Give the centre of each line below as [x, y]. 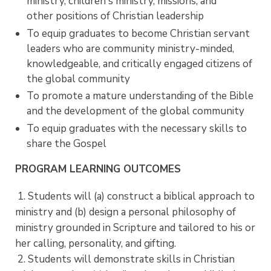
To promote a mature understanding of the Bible [140, 96]
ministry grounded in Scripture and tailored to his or [135, 227]
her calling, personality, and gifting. [96, 243]
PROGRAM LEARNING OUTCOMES [98, 169]
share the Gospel [66, 143]
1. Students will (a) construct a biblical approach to [135, 196]
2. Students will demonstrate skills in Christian [125, 259]
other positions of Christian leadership [115, 16]
